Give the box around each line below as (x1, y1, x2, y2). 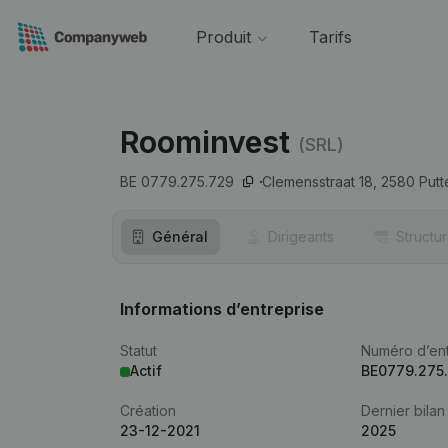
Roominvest (120, 124, 290, 160)
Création (120, 402, 176, 419)
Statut (120, 342, 157, 359)
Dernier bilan (361, 402, 446, 419)
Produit (195, 27, 251, 47)
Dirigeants (268, 228, 334, 245)
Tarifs (308, 27, 352, 47)
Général (152, 228, 208, 245)
